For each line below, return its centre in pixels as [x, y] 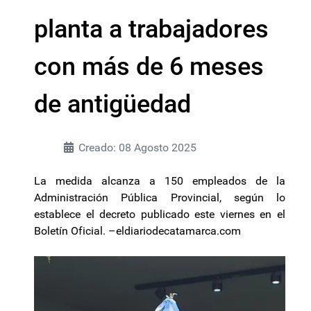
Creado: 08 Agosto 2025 [137, 148]
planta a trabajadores [151, 29]
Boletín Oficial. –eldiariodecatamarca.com [137, 231]
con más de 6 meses [149, 67]
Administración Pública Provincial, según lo [160, 197]
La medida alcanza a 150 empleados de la [160, 181]
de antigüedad [112, 104]
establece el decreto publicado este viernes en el [160, 214]
